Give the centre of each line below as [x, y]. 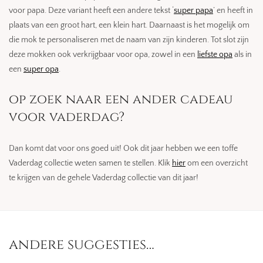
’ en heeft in [233, 11]
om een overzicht [217, 163]
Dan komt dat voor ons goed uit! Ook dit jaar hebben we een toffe [123, 149]
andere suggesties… [82, 245]
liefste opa [215, 55]
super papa [193, 11]
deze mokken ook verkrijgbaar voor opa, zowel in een [103, 55]
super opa [41, 69]
